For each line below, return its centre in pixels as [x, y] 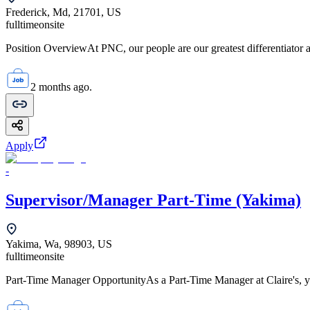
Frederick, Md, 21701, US [63, 12]
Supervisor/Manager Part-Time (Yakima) [153, 200]
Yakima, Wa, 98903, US [59, 244]
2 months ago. [61, 86]
